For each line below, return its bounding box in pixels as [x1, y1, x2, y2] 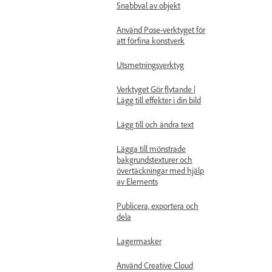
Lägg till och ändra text [117, 119, 194, 129]
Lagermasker [117, 236, 161, 246]
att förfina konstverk [117, 35, 185, 46]
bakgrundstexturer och [117, 154, 192, 165]
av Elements [117, 176, 158, 186]
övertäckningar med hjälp [117, 165, 204, 175]
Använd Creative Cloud [117, 260, 193, 270]
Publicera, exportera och [117, 200, 199, 211]
